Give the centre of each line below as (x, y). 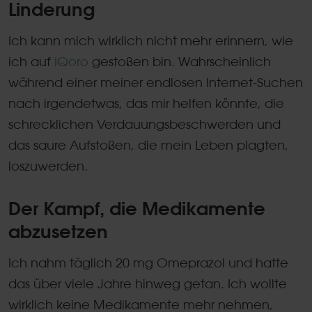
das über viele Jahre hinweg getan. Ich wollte (148, 283)
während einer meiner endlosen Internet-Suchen (156, 82)
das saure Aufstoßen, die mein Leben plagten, (148, 145)
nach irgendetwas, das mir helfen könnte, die (146, 103)
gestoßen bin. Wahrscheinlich (181, 61)
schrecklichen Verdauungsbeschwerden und (145, 124)
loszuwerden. (48, 165)
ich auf (31, 61)
